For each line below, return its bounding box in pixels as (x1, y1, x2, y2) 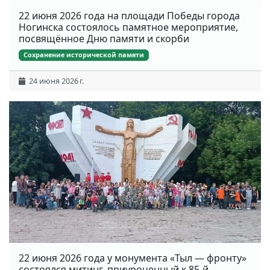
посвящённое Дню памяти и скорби (19, 31, 189, 45)
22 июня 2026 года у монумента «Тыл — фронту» (19, 251, 246, 265)
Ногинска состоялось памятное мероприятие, (19, 20, 238, 34)
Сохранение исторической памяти (24, 50, 145, 60)
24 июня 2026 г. (25, 76, 84, 87)
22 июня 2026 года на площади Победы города (19, 8, 240, 22)
